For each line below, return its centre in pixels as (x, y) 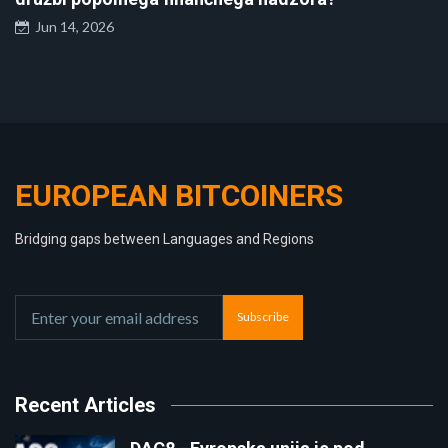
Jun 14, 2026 (71, 26)
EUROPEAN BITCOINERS (179, 195)
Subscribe (263, 317)
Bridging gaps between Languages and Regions (164, 238)
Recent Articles (85, 404)
